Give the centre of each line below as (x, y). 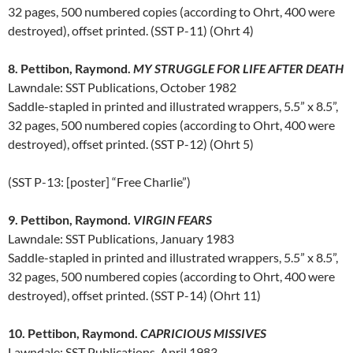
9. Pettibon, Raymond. (71, 220)
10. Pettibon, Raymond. (74, 333)
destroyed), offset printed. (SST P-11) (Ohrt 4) (131, 31)
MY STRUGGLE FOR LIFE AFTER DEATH (238, 69)
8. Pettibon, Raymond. (71, 69)
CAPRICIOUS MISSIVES (203, 333)
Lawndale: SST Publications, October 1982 (122, 87)
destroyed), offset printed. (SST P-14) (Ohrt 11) (134, 295)
